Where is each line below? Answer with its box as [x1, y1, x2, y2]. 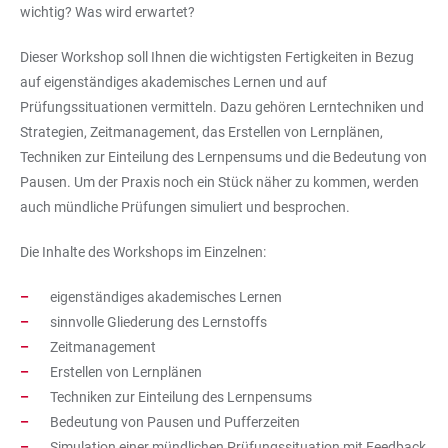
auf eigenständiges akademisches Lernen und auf [20, 74, 327, 90]
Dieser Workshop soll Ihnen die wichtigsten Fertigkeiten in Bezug [20, 49, 414, 65]
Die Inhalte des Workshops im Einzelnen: [20, 244, 266, 260]
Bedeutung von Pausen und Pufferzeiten [50, 414, 300, 430]
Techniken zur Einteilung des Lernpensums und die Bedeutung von [20, 149, 427, 165]
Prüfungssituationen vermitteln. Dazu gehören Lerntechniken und [20, 99, 424, 115]
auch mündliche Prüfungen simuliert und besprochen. [20, 199, 350, 215]
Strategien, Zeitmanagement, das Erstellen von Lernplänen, [20, 124, 383, 140]
